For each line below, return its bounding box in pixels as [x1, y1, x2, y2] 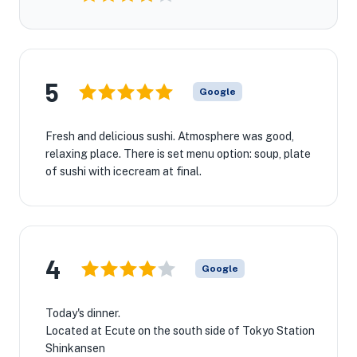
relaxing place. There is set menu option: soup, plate [45, 147, 311, 160]
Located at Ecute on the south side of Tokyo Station [45, 324, 315, 337]
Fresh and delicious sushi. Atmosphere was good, [45, 130, 294, 143]
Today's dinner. [45, 307, 120, 320]
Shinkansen [45, 342, 105, 355]
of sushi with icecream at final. [45, 165, 202, 178]
